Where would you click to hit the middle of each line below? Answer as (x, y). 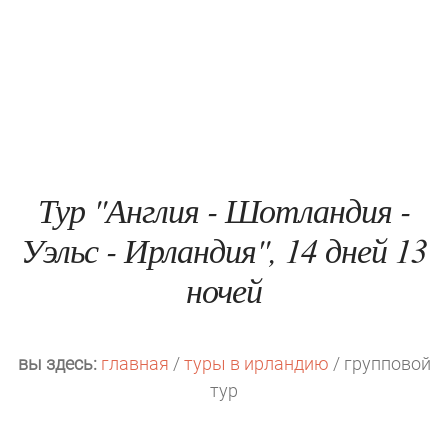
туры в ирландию (256, 363)
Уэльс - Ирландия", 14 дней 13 (224, 249)
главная (134, 363)
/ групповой (379, 363)
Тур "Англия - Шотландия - (224, 209)
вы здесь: (57, 363)
